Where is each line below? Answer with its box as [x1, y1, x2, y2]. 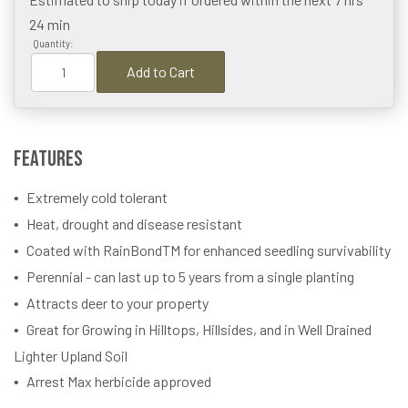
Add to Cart [127, 63, 195, 81]
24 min [29, 15, 70, 34]
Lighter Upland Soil [14, 347, 127, 365]
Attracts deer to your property [26, 294, 209, 312]
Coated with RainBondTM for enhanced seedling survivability [26, 241, 391, 260]
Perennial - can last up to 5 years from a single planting [26, 268, 354, 286]
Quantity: [33, 36, 74, 49]
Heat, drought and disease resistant [26, 215, 242, 233]
